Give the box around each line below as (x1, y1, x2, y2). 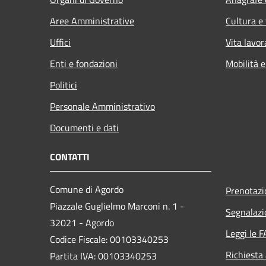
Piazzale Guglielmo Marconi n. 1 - (50, 198, 184, 213)
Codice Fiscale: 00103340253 (50, 232, 169, 246)
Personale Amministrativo (50, 99, 155, 113)
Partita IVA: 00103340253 (50, 248, 157, 263)
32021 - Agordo (50, 215, 114, 230)
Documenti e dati (50, 120, 119, 135)
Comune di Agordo (50, 182, 123, 197)
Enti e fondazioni (50, 56, 118, 71)
